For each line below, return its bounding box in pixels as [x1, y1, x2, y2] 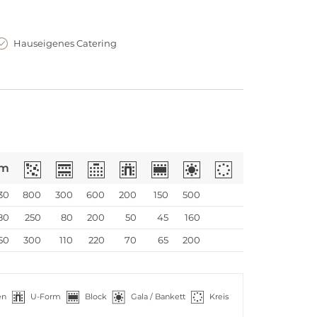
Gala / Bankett [131, 292, 185, 301]
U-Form [30, 292, 61, 301]
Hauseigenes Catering [13, 38, 117, 49]
